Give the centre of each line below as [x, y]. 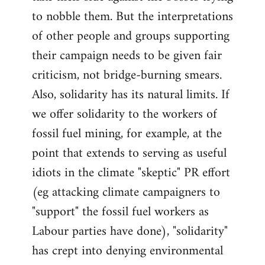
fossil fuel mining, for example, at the [127, 134]
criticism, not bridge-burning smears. [127, 76]
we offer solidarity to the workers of [125, 115]
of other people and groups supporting [131, 37]
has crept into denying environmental [127, 251]
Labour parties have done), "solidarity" [130, 232]
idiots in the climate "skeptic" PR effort [131, 173]
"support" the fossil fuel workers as [120, 212]
